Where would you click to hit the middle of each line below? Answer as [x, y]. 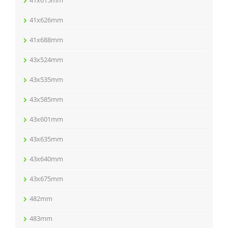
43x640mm [46, 159]
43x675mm [46, 179]
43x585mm [46, 99]
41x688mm [46, 40]
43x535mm [46, 79]
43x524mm [46, 60]
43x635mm [46, 139]
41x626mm [46, 20]
